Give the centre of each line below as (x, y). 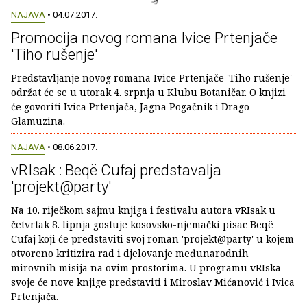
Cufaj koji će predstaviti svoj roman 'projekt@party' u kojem (152, 238)
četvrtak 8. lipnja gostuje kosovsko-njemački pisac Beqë (142, 224)
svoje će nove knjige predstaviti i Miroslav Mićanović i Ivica (153, 282)
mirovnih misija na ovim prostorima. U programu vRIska (146, 267)
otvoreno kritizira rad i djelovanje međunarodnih (130, 253)
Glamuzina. (38, 121)
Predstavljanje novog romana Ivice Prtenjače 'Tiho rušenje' (151, 78)
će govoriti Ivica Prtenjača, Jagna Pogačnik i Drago (130, 107)
